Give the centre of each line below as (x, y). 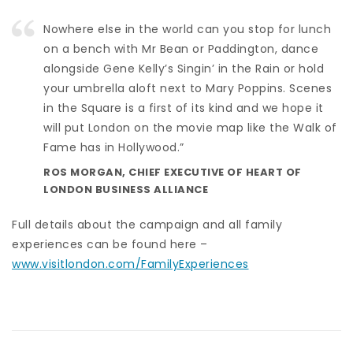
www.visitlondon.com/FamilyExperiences (130, 264)
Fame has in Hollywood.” (117, 147)
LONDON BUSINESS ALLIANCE (126, 189)
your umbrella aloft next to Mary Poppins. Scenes (188, 88)
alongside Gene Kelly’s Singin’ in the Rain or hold (184, 68)
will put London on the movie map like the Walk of (190, 127)
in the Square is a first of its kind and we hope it (184, 108)
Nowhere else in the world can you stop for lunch (187, 29)
